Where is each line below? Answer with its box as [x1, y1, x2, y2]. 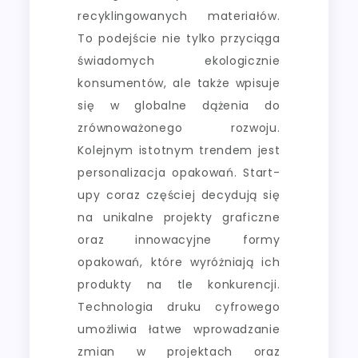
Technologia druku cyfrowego [78, 298, 280, 315]
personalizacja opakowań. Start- [78, 164, 280, 181]
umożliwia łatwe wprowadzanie [78, 320, 280, 337]
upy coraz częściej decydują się [78, 186, 280, 203]
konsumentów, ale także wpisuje [78, 74, 280, 91]
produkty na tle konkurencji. [78, 276, 280, 292]
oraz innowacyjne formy [78, 231, 280, 248]
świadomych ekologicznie [78, 52, 280, 69]
